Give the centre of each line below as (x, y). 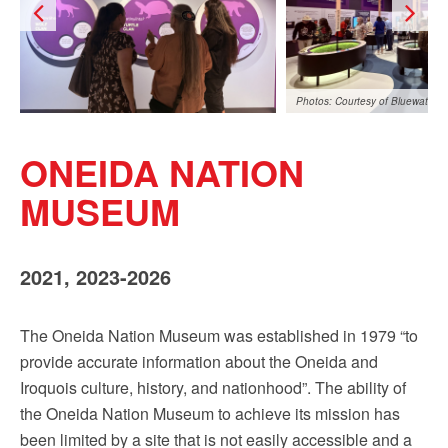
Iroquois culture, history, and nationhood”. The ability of (213, 387)
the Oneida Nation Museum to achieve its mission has (210, 413)
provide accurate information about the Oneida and (199, 361)
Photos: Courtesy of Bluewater (367, 101)
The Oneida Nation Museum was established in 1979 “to (219, 335)
